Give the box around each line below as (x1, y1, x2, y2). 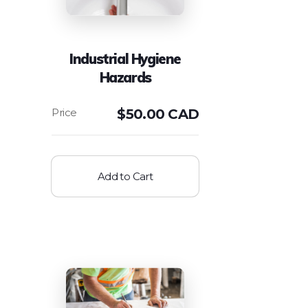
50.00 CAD (125, 105, 199, 122)
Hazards (99, 68, 151, 86)
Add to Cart (97, 169, 153, 183)
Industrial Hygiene (69, 49, 181, 67)
